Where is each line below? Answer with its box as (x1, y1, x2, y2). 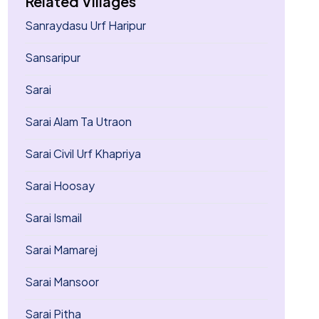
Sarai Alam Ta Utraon (24, 114, 132, 129)
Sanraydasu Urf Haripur (24, 18, 146, 33)
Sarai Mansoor (24, 274, 99, 289)
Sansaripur (24, 50, 80, 65)
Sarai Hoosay (24, 178, 95, 193)
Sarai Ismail (24, 210, 82, 225)
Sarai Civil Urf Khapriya (24, 146, 141, 161)
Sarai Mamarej (24, 242, 98, 257)
